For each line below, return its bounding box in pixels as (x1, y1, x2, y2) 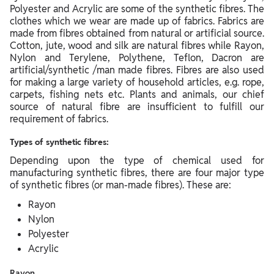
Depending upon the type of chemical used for (10, 154, 264, 167)
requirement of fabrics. (10, 112, 108, 125)
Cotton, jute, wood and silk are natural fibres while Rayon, (10, 39, 264, 52)
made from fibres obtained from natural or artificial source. (10, 26, 264, 40)
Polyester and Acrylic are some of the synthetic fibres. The (10, 2, 264, 15)
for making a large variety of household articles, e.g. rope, (10, 75, 264, 89)
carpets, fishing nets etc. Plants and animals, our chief (10, 87, 264, 101)
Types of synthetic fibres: (10, 136, 109, 147)
